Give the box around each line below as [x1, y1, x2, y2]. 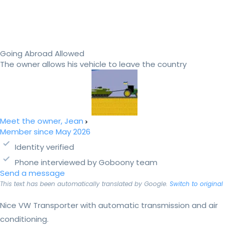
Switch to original [170, 179, 223, 189]
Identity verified [15, 142, 74, 153]
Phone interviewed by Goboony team [15, 157, 157, 168]
